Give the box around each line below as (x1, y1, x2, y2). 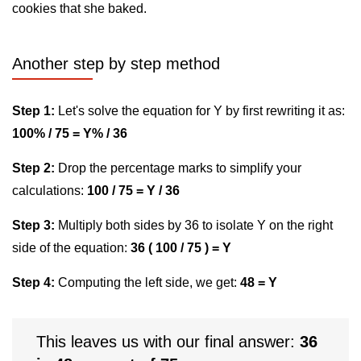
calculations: (12, 184, 87, 197)
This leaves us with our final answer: (36, 333, 300, 351)
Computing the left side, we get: (55, 276, 240, 289)
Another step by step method (12, 55, 220, 73)
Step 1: (12, 104, 55, 118)
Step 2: (12, 161, 55, 175)
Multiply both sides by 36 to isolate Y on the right (55, 218, 333, 232)
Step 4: (12, 276, 55, 289)
